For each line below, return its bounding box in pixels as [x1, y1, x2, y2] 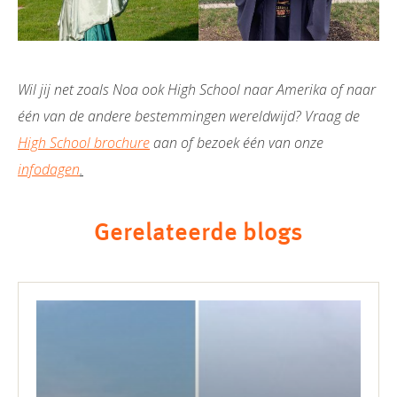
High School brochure [18, 133, 150, 153]
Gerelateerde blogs [94, 222, 303, 247]
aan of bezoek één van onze [150, 133, 323, 153]
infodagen [18, 160, 80, 180]
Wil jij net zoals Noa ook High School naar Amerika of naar [18, 80, 376, 100]
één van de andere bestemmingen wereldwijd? [18, 106, 301, 127]
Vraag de [301, 106, 360, 127]
